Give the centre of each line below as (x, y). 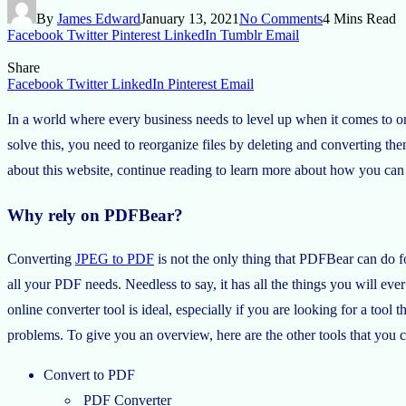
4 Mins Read (359, 18)
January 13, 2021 (190, 18)
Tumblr (241, 34)
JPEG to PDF (115, 259)
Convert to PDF (89, 375)
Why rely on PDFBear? (95, 215)
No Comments (281, 18)
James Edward (99, 18)
